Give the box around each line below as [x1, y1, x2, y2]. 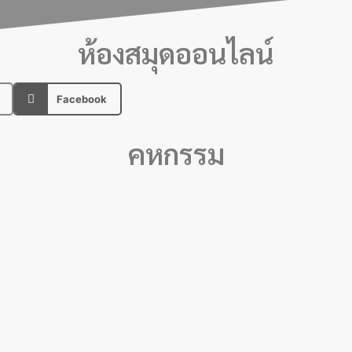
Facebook [57, 92, 108, 105]
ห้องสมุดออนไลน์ [78, 35, 274, 71]
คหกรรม [127, 135, 225, 171]
